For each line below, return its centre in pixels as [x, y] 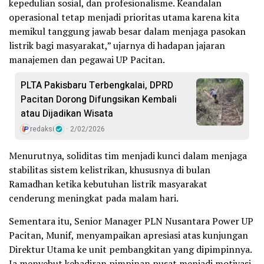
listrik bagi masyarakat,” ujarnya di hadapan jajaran [117, 45]
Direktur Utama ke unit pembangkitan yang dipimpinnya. [130, 249]
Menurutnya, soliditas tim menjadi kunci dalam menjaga [128, 155]
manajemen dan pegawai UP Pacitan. [87, 59]
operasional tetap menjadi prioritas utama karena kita [124, 17]
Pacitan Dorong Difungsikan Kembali [99, 99]
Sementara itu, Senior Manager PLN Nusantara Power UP [131, 221]
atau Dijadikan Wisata [67, 113]
